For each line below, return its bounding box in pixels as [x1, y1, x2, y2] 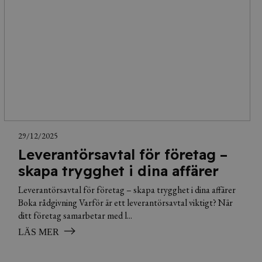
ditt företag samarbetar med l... [18, 209, 132, 222]
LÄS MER [18, 226, 59, 237]
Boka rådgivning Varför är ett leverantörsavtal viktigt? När [18, 196, 233, 209]
